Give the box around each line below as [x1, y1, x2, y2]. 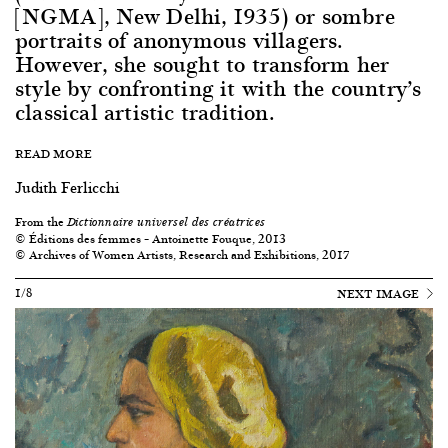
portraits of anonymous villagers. [15, 22, 344, 57]
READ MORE [15, 144, 92, 163]
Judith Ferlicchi [15, 175, 119, 199]
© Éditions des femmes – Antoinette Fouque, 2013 [15, 229, 286, 248]
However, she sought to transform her [15, 46, 390, 81]
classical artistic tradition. [15, 94, 275, 129]
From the [15, 212, 67, 231]
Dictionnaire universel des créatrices [67, 215, 266, 230]
